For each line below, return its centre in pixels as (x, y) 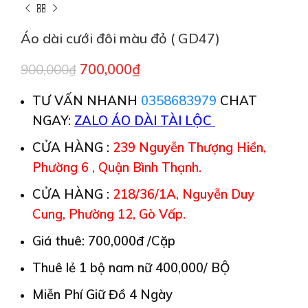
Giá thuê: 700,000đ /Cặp (104, 240)
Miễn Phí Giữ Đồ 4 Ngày (102, 294)
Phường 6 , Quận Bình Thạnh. (117, 167)
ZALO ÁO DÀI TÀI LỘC (145, 120)
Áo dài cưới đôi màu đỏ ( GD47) (120, 38)
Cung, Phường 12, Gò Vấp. (109, 213)
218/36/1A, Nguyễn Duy (184, 194)
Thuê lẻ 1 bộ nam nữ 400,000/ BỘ (131, 267)
